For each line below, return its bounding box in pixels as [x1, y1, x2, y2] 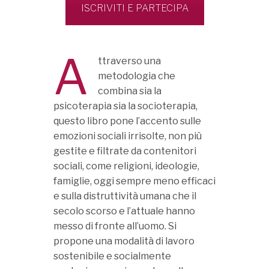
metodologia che [98, 70, 175, 82]
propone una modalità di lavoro [53, 235, 195, 247]
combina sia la [98, 85, 162, 97]
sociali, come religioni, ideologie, [53, 160, 199, 172]
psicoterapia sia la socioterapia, [53, 100, 198, 112]
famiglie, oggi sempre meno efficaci [53, 175, 216, 187]
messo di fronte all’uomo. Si [53, 220, 177, 232]
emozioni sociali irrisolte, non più [53, 130, 202, 142]
